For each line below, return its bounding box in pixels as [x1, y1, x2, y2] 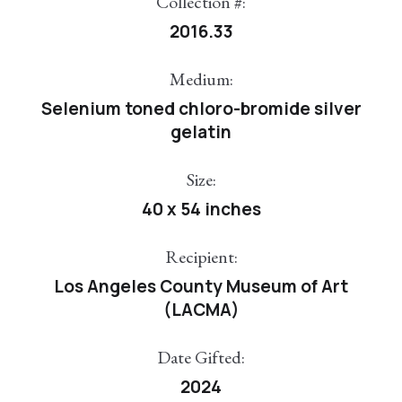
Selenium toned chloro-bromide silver [40, 97, 362, 121]
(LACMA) [162, 298, 240, 322]
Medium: [169, 67, 233, 92]
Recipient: [164, 245, 238, 269]
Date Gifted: [157, 345, 245, 370]
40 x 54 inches [141, 197, 261, 222]
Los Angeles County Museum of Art [54, 275, 348, 299]
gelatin [170, 120, 232, 144]
